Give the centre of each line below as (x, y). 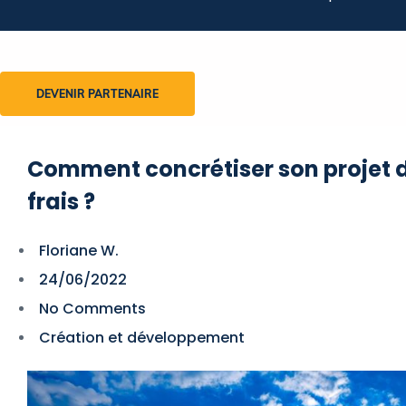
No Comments (92, 308)
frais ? (61, 201)
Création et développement (142, 337)
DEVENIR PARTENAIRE (97, 93)
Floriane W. (79, 250)
